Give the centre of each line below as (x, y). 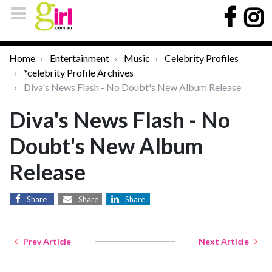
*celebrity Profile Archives (79, 73)
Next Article (226, 241)
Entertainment (80, 58)
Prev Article (44, 241)
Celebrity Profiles (202, 58)
